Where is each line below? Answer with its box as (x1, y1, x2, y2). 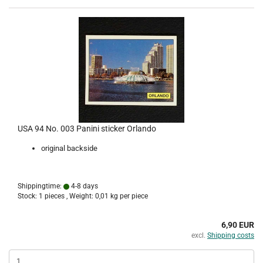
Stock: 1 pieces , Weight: (18, 192, 95, 200)
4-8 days (69, 182, 98, 190)
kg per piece (109, 192, 148, 200)
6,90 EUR (221, 220, 254, 230)
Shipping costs (207, 231, 254, 240)
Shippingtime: (18, 182, 63, 190)
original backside (41, 144, 97, 153)
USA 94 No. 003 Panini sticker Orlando (18, 124, 156, 133)
